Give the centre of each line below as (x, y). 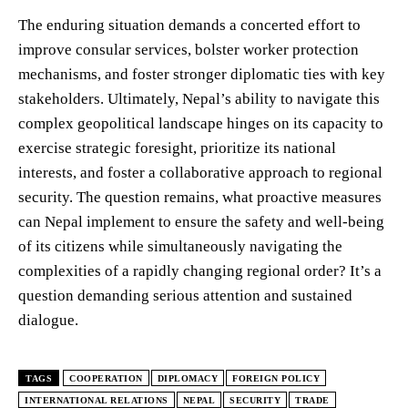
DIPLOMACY (187, 378)
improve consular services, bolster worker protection (189, 49)
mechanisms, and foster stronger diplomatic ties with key (202, 74)
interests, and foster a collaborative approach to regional (200, 172)
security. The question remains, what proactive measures (200, 197)
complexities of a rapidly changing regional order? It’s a (200, 270)
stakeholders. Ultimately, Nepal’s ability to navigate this (199, 98)
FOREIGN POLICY (276, 378)
